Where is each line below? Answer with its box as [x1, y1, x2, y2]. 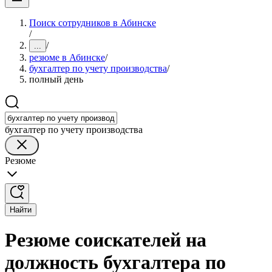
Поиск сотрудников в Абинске [29, 18, 156, 28]
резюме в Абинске [29, 52, 105, 63]
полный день [29, 74, 83, 84]
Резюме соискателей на [5, 229, 206, 251]
